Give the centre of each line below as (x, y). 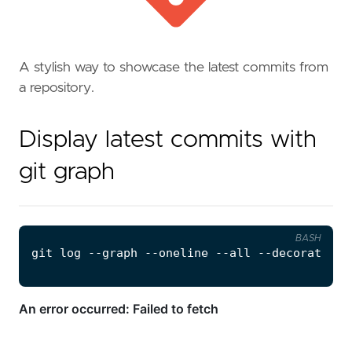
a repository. (57, 88)
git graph (67, 172)
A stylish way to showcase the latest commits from (174, 68)
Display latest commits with (168, 139)
